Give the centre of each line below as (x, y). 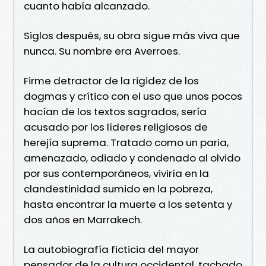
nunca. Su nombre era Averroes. (102, 51)
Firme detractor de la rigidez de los (111, 80)
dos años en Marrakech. (83, 219)
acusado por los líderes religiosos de (116, 127)
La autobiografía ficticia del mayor (111, 249)
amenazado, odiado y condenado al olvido (132, 158)
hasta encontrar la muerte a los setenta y (128, 204)
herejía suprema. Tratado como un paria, (126, 142)
